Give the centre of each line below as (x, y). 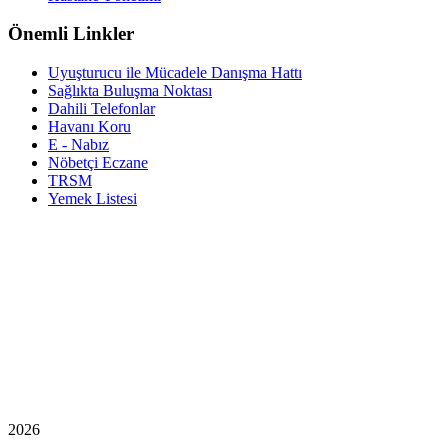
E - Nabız (78, 144)
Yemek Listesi (92, 198)
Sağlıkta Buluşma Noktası (130, 90)
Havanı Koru (89, 126)
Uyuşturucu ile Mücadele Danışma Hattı (175, 72)
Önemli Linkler (71, 34)
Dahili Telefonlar (101, 108)
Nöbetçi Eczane (98, 162)
